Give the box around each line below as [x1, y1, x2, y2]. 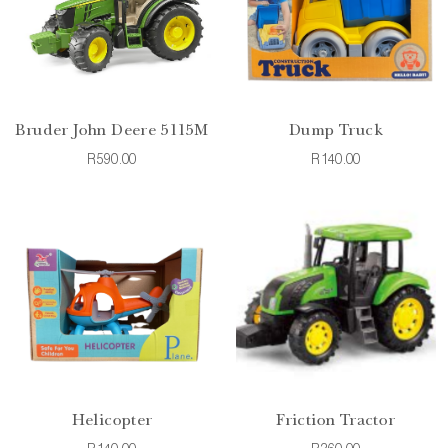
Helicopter [71, 414, 153, 429]
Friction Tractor [276, 414, 396, 429]
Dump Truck [289, 124, 383, 139]
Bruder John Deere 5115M [15, 124, 209, 139]
